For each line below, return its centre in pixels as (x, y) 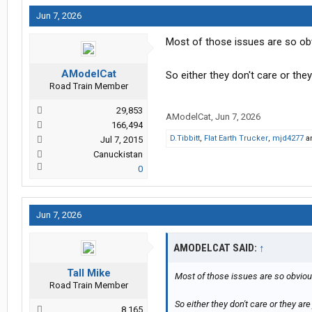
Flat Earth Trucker (236, 139)
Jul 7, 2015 (122, 140)
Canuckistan (118, 155)
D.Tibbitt (185, 139)
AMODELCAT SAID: (216, 248)
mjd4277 (288, 139)
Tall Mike (88, 273)
